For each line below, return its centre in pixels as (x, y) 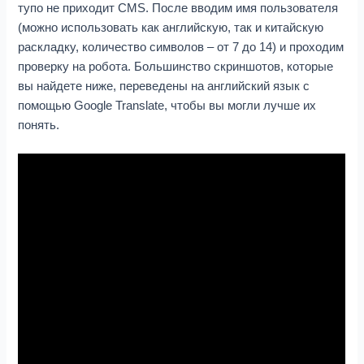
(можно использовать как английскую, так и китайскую (171, 27)
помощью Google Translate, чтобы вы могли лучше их (167, 105)
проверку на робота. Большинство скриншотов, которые (176, 66)
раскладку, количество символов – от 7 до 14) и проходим (181, 47)
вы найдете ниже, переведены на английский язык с (164, 86)
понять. (39, 125)
